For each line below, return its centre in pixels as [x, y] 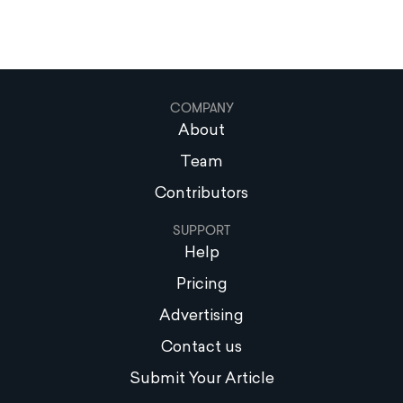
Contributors [201, 194]
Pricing [201, 285]
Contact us [201, 348]
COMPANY [201, 108]
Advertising [201, 317]
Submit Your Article [201, 380]
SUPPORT [201, 231]
